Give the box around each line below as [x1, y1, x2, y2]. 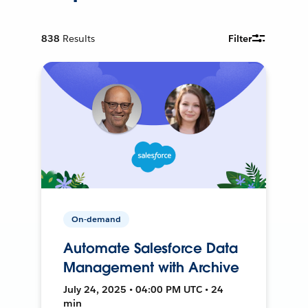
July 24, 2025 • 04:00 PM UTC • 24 [63, 283, 224, 296]
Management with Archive [63, 258, 239, 276]
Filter [228, 32, 252, 45]
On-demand [71, 212, 122, 225]
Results [63, 32, 96, 45]
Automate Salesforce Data [63, 239, 238, 257]
